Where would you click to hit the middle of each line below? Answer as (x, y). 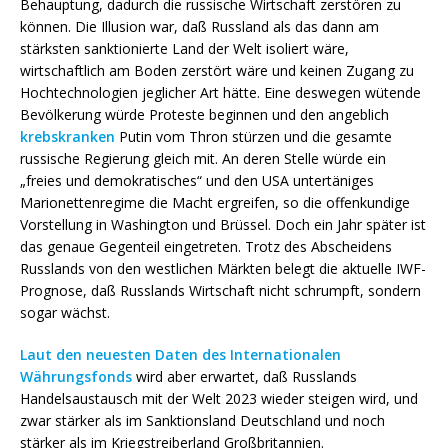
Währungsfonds (76, 377)
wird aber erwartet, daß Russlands (244, 377)
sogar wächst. (65, 313)
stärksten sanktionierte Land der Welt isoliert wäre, (184, 49)
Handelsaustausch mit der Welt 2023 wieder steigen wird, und (219, 399)
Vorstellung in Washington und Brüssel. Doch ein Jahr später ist (223, 225)
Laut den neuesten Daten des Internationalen (180, 355)
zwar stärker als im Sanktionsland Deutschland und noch (202, 421)
